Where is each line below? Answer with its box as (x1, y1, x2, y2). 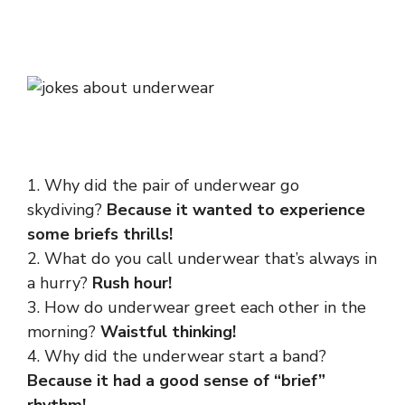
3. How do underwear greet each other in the (27, 297, 366, 318)
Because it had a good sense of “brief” (27, 370, 325, 391)
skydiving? (27, 199, 107, 221)
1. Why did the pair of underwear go (27, 174, 299, 196)
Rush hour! (92, 272, 172, 294)
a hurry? (27, 272, 92, 294)
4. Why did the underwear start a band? (27, 345, 326, 367)
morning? (27, 321, 100, 343)
